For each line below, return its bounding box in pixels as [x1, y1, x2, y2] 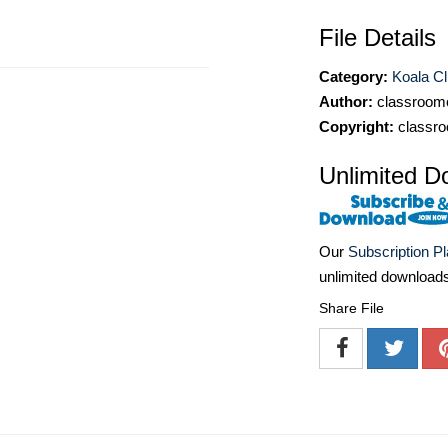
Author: [319, 93, 373, 110]
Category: [319, 68, 388, 85]
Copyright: [319, 118, 394, 135]
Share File [319, 300, 384, 317]
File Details [319, 24, 436, 51]
